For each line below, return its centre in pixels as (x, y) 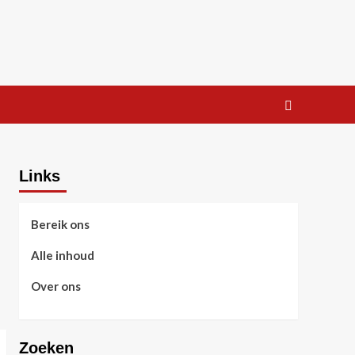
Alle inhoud (62, 255)
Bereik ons (60, 224)
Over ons (55, 286)
